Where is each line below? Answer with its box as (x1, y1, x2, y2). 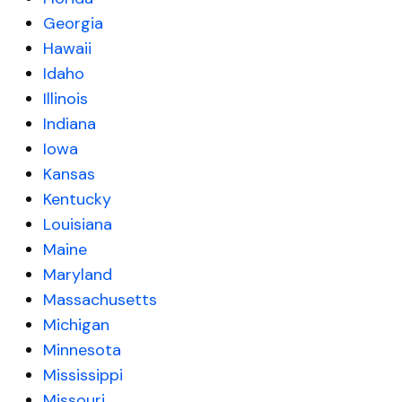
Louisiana (43, 214, 112, 236)
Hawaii (43, 38, 92, 60)
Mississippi (43, 364, 123, 387)
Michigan (43, 314, 109, 336)
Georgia (43, 13, 103, 35)
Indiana (43, 113, 96, 135)
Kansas (43, 163, 95, 186)
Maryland (43, 264, 112, 286)
